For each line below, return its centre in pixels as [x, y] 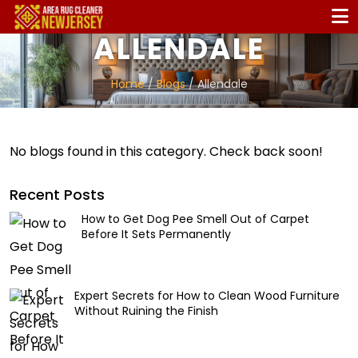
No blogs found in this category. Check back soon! [166, 152]
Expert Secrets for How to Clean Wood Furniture [207, 296]
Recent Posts [57, 195]
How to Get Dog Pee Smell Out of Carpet [195, 219]
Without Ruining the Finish [146, 311]
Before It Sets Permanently [156, 235]
